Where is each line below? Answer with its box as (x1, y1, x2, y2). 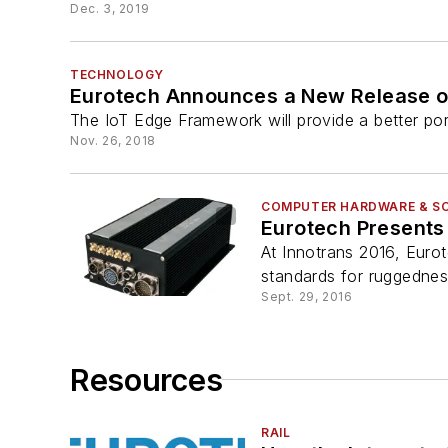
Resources (70, 361, 223, 398)
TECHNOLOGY (70, 67, 164, 83)
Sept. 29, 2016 (261, 289, 353, 305)
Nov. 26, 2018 (70, 133, 156, 149)
